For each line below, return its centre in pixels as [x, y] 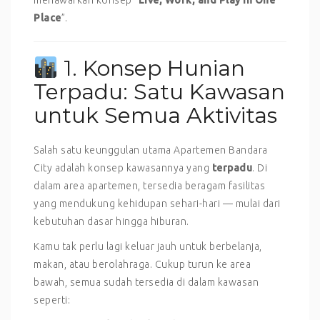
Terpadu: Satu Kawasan [159, 92]
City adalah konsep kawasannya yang [123, 168]
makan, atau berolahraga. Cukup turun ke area [142, 264]
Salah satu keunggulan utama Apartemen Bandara [151, 150]
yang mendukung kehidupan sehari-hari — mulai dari [157, 204]
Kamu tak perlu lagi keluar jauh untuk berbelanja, [148, 246]
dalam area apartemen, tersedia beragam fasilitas [149, 186]
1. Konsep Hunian [152, 68]
